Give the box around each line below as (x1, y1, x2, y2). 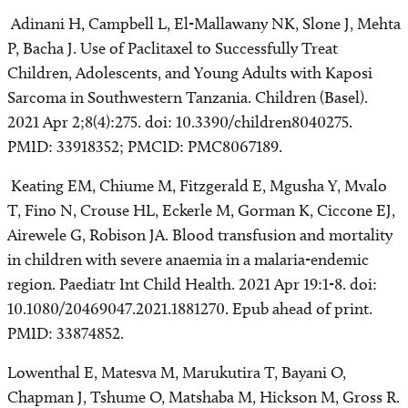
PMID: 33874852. (7, 323, 127, 343)
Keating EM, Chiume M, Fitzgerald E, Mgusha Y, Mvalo (7, 176, 387, 196)
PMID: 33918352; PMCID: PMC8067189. (7, 137, 286, 157)
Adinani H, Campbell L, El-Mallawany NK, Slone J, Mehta (7, 14, 401, 34)
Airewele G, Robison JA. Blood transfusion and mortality (7, 225, 393, 245)
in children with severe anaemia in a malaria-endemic (7, 250, 369, 270)
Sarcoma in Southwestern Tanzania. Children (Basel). (7, 87, 368, 107)
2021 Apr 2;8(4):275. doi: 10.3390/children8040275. (7, 112, 352, 132)
